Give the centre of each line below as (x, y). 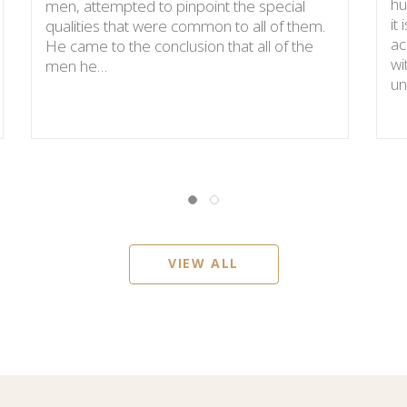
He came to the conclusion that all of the (179, 45)
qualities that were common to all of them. (185, 25)
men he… (76, 65)
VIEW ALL (203, 263)
